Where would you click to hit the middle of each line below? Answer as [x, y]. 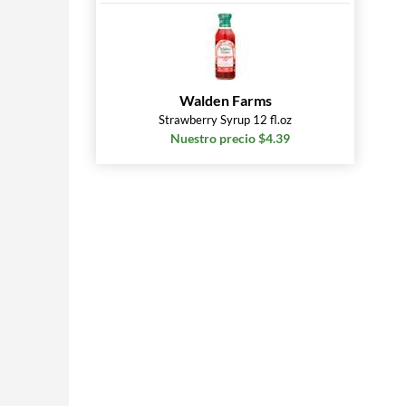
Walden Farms [225, 100]
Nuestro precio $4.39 [230, 138]
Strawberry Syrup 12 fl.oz [225, 120]
